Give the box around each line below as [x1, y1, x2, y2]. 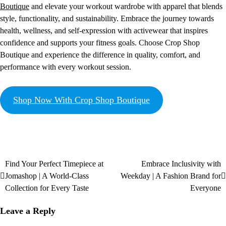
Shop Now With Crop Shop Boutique [13, 95, 150, 105]
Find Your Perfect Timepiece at [5, 159, 103, 168]
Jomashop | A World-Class [5, 172, 89, 181]
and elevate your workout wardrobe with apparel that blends [29, 2, 222, 11]
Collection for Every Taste [5, 184, 89, 193]
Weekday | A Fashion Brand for [121, 172, 221, 181]
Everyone [190, 184, 221, 193]
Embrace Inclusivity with [141, 159, 221, 168]
